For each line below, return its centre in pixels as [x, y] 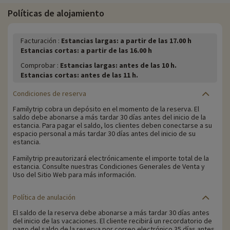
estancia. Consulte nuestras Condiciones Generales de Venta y [109, 167]
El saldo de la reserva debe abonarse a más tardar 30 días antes [111, 213]
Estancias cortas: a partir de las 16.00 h [86, 51]
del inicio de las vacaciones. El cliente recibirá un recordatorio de [112, 221]
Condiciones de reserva [50, 94]
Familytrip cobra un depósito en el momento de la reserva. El [106, 109]
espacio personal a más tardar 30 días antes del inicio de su [104, 134]
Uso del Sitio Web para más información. [74, 175]
